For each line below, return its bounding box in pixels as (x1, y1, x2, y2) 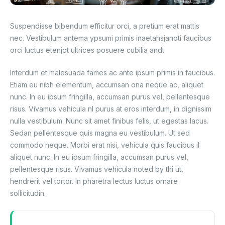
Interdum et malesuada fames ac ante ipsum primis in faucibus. (10, 68, 215, 77)
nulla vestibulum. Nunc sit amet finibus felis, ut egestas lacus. (10, 116, 208, 125)
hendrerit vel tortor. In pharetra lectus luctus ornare (10, 176, 178, 185)
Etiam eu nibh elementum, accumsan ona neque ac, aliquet (10, 80, 203, 89)
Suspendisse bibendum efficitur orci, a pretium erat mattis (10, 21, 199, 30)
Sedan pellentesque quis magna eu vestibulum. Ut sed (10, 128, 190, 137)
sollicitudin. (10, 188, 46, 197)
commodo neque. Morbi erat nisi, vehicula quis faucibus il (10, 140, 199, 149)
